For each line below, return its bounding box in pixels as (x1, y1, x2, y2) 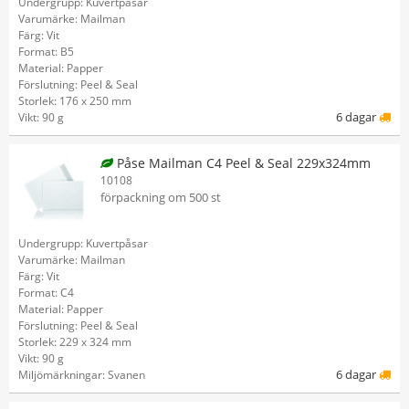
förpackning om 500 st (100, 189, 221, 205)
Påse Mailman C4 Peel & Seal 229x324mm (113, 154, 371, 172)
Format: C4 (18, 285, 74, 300)
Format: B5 (18, 44, 74, 59)
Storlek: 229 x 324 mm (18, 334, 131, 350)
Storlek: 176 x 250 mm (18, 93, 131, 109)
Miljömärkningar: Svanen (18, 367, 145, 383)
